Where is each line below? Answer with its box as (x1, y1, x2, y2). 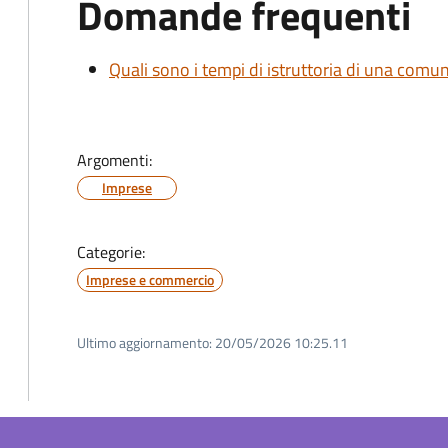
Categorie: (77, 240, 145, 264)
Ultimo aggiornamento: (77, 332, 212, 353)
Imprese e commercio (86, 269, 214, 290)
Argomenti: (77, 148, 152, 172)
